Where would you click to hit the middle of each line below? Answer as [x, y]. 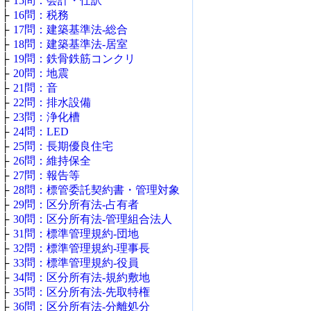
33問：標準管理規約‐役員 [76, 263]
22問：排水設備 [52, 102]
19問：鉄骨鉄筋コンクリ [74, 59]
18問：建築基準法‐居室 [70, 44]
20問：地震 [41, 73]
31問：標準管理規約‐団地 [76, 234]
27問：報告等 [47, 175]
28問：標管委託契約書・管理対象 [96, 190]
